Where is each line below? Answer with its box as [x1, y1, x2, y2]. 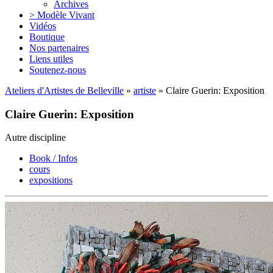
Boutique [29, 31, 65, 42]
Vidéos [29, 20, 56, 31]
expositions [29, 175, 73, 186]
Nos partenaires [29, 42, 89, 53]
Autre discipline [5, 132, 66, 143]
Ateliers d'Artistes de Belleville [5, 85, 124, 96]
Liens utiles [29, 53, 73, 64]
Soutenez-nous [29, 64, 86, 75]
